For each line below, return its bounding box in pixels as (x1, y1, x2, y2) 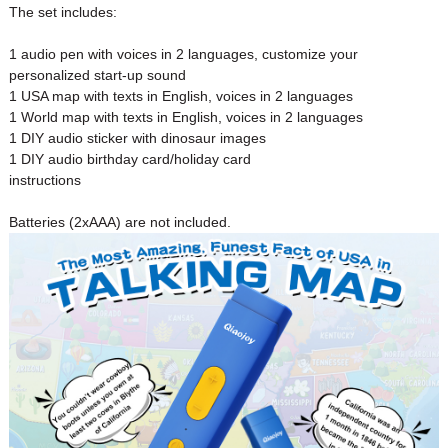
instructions (8, 172, 81, 189)
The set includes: (8, 4, 117, 21)
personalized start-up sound (8, 67, 186, 84)
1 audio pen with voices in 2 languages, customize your (8, 46, 358, 63)
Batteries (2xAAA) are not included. (8, 214, 231, 231)
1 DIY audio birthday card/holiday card (8, 151, 251, 168)
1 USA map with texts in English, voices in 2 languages (8, 88, 353, 105)
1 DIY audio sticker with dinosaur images (8, 130, 266, 147)
